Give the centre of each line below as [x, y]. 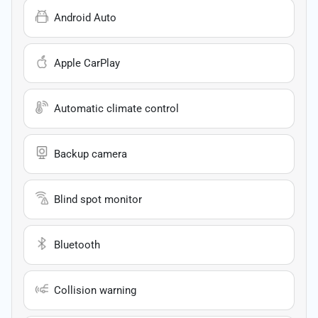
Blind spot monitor [98, 199]
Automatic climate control [116, 108]
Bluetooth [77, 245]
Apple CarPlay [87, 63]
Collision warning [95, 290]
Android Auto [85, 17]
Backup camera [91, 154]
